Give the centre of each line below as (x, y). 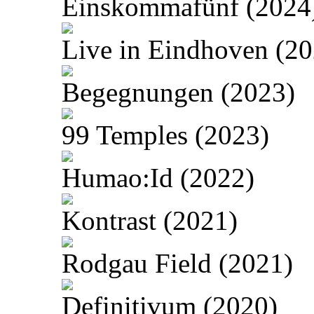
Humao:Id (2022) (158, 178)
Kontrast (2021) (150, 221)
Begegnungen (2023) (178, 93)
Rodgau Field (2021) (177, 264)
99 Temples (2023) (165, 135)
